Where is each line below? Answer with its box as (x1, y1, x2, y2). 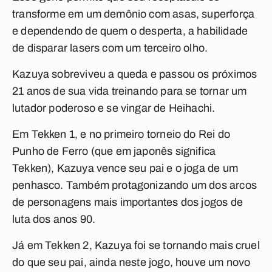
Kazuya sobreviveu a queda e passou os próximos (12, 68, 257, 80)
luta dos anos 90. (12, 213, 96, 225)
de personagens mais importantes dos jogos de (12, 196, 243, 208)
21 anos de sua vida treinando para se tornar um (12, 85, 247, 97)
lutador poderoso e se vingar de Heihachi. (12, 102, 216, 114)
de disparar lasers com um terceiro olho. (12, 42, 208, 54)
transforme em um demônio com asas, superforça (12, 8, 255, 20)
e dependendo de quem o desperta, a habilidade (12, 25, 248, 37)
